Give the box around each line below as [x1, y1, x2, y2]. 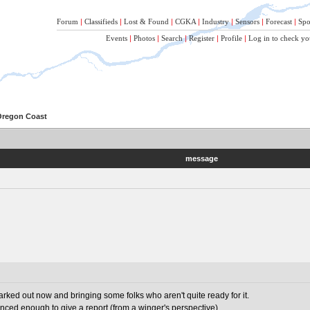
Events [106, 34, 127, 42]
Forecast [266, 17, 292, 26]
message [185, 154, 218, 163]
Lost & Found [124, 17, 169, 26]
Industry [202, 17, 229, 26]
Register [189, 34, 215, 42]
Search [161, 34, 183, 42]
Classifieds [84, 17, 118, 26]
